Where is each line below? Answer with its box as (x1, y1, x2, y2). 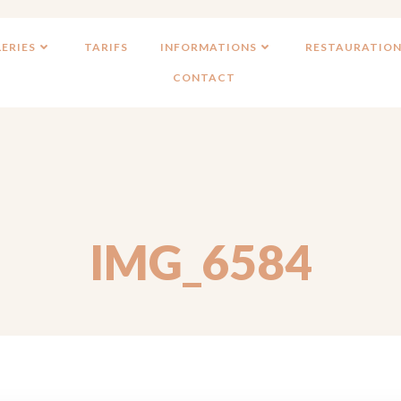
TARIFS (83, 39, 128, 54)
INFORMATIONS (159, 39, 257, 54)
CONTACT (172, 70, 235, 84)
